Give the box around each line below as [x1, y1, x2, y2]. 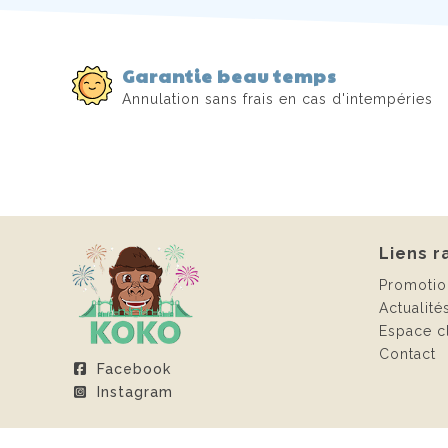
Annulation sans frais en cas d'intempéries [122, 91, 433, 108]
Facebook [96, 360, 171, 377]
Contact [379, 345, 436, 362]
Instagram [96, 383, 173, 400]
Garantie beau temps [122, 62, 337, 88]
